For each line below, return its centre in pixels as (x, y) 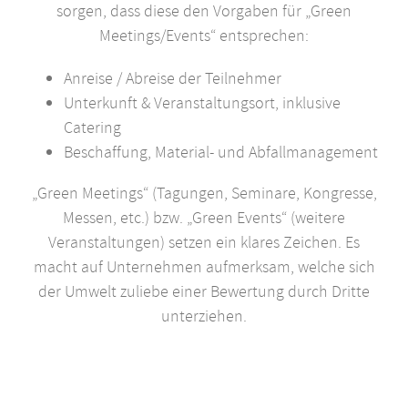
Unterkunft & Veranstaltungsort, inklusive (202, 103)
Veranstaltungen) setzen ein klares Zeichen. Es (204, 242)
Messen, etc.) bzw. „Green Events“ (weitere (204, 218)
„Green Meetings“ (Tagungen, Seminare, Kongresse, (204, 193)
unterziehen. (204, 316)
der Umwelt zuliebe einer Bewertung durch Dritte (204, 291)
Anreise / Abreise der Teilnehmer (173, 78)
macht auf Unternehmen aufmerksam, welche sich (204, 267)
